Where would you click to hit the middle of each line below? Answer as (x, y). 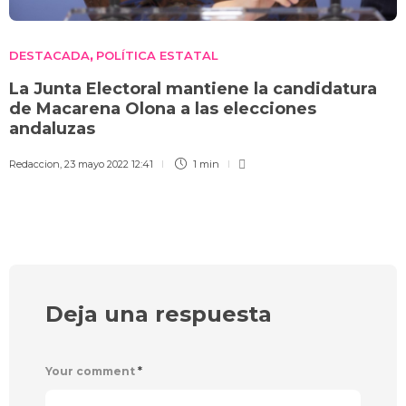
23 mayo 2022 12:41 (109, 164)
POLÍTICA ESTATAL (157, 56)
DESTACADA (49, 56)
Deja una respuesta (159, 314)
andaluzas (54, 129)
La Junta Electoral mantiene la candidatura (193, 89)
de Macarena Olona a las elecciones (163, 109)
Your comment (92, 372)
